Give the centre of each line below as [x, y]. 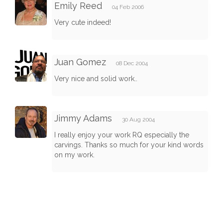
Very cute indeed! [83, 23]
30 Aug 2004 [138, 120]
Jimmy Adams [83, 118]
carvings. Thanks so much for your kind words [129, 145]
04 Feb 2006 [128, 7]
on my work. [74, 155]
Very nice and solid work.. [96, 79]
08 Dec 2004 [132, 63]
